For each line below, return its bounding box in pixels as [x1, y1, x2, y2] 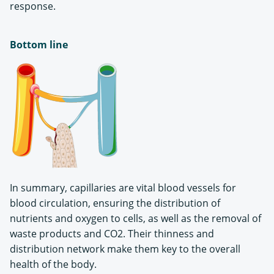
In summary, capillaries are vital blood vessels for [10, 181, 236, 194]
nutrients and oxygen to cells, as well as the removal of [10, 212, 261, 225]
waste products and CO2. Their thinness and [10, 227, 214, 240]
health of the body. [10, 257, 97, 271]
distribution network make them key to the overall [10, 242, 240, 256]
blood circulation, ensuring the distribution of [10, 196, 220, 210]
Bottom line [10, 38, 68, 51]
